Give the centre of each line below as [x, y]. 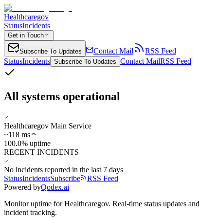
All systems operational [62, 96]
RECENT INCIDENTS [41, 152]
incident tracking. [30, 212]
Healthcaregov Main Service [48, 126]
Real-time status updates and [156, 203]
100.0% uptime [27, 143]
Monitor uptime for [34, 203]
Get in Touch [26, 35]
